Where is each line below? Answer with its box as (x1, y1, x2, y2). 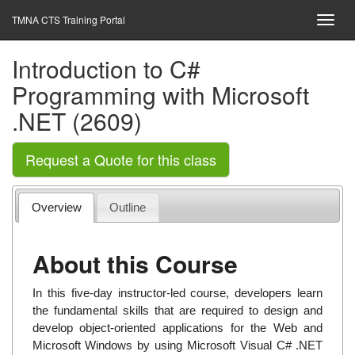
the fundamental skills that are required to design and (32, 303, 323, 317)
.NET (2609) (12, 104, 142, 138)
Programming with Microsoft (12, 78, 309, 112)
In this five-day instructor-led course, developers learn (32, 285, 323, 300)
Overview (31, 200, 82, 214)
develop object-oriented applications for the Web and (32, 320, 323, 334)
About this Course (32, 246, 238, 281)
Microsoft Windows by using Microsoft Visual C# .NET (32, 338, 323, 352)
